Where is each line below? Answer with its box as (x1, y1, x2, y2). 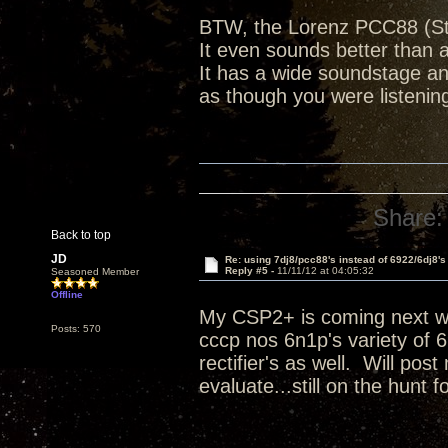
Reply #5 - (224, 265, 277, 276)
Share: (373, 204, 444, 231)
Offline (51, 289, 83, 300)
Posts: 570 (51, 323, 101, 334)
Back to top (51, 228, 111, 242)
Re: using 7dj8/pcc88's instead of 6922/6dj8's (224, 254, 446, 265)
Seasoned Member (51, 266, 139, 277)
